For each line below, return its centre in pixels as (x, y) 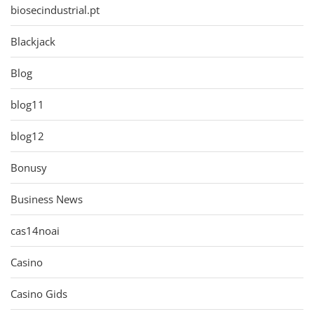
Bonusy (29, 167)
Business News (47, 199)
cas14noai (35, 230)
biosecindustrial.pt (55, 9)
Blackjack (33, 41)
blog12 (27, 136)
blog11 (27, 104)
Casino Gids (39, 293)
